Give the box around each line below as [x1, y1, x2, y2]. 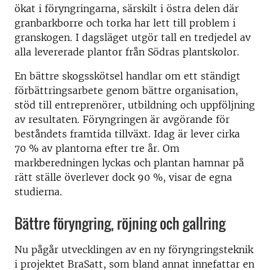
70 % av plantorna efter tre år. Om [14, 142, 180, 155]
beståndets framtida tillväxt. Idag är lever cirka [14, 128, 240, 140]
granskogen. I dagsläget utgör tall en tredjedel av [14, 31, 251, 44]
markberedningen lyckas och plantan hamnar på [14, 157, 244, 169]
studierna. [14, 186, 62, 198]
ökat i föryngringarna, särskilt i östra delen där [14, 2, 239, 15]
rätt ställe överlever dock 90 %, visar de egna [14, 171, 232, 184]
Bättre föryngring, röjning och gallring [14, 212, 225, 234]
